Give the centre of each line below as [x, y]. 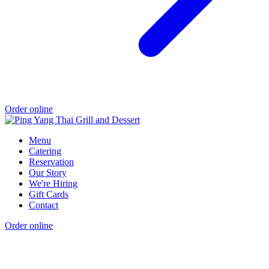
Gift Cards [49, 195]
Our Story [48, 173]
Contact [44, 205]
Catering [45, 151]
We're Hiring [53, 184]
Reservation [51, 162]
